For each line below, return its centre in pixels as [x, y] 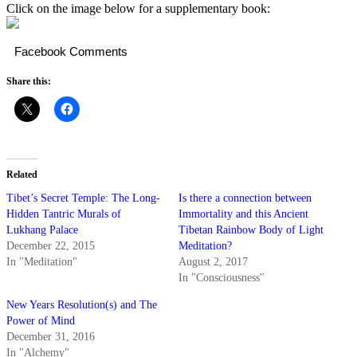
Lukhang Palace [42, 229]
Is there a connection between [245, 198]
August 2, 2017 [213, 261]
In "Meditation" [42, 261]
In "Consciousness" [222, 277]
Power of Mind [41, 320]
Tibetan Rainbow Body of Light [251, 229]
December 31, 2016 [51, 336]
